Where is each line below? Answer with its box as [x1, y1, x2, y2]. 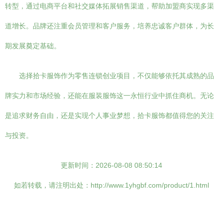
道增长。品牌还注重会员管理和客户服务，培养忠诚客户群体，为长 [5, 22, 214, 30]
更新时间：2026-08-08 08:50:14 [61, 161, 162, 169]
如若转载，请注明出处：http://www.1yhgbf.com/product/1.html [14, 181, 209, 189]
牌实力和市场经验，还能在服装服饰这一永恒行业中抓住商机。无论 [5, 92, 214, 100]
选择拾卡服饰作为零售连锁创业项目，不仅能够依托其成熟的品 [19, 72, 214, 80]
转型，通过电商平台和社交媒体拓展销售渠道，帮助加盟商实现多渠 [5, 2, 214, 10]
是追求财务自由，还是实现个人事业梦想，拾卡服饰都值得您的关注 [5, 111, 214, 119]
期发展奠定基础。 [5, 42, 61, 50]
